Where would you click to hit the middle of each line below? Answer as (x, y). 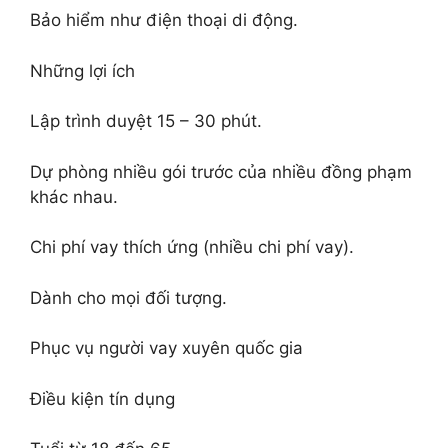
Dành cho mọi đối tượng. (128, 297)
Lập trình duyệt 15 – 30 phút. (146, 121)
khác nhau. (74, 196)
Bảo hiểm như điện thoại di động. (164, 20)
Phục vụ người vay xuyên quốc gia (166, 348)
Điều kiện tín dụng (102, 398)
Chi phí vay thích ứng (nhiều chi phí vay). (192, 247)
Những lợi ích (82, 70)
